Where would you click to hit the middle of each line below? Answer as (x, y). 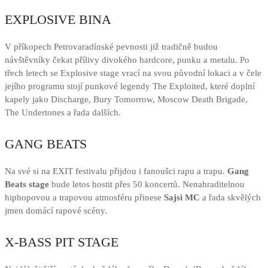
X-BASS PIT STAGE (62, 242)
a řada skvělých (230, 198)
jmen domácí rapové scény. (56, 211)
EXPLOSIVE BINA (58, 20)
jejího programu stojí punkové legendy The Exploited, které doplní (130, 86)
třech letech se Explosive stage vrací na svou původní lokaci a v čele (133, 73)
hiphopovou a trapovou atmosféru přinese (84, 198)
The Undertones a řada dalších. (63, 113)
